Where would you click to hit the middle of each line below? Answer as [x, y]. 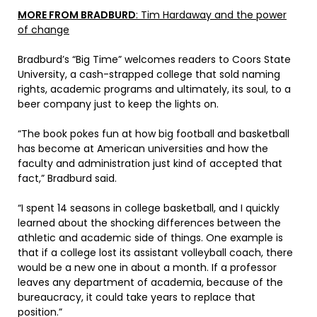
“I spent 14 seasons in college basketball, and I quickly [149, 208]
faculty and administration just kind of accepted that [150, 164]
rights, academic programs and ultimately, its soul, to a [154, 90]
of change [44, 30]
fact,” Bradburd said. [67, 179]
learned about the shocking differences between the [149, 223]
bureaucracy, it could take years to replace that [137, 298]
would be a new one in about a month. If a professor [147, 268]
